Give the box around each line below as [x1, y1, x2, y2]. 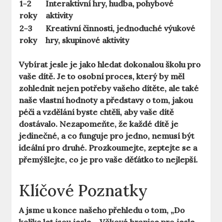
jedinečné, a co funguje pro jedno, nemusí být [19, 131, 195, 141]
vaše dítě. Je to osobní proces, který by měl [19, 71, 185, 82]
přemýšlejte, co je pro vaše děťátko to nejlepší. [19, 155, 198, 165]
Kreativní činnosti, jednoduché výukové [46, 23, 196, 34]
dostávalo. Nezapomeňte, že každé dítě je [19, 119, 179, 129]
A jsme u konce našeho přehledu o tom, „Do [19, 205, 185, 216]
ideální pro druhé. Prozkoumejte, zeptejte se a [19, 143, 198, 153]
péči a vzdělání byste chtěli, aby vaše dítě [19, 107, 174, 117]
